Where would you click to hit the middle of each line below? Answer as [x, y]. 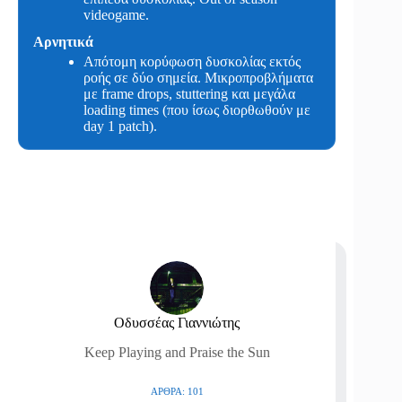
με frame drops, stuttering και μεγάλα [189, 94]
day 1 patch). [120, 127]
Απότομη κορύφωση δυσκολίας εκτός [192, 62]
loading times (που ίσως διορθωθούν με [197, 110]
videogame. [116, 15]
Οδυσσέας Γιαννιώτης [177, 323]
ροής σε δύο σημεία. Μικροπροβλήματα [198, 78]
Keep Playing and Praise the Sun [177, 353]
